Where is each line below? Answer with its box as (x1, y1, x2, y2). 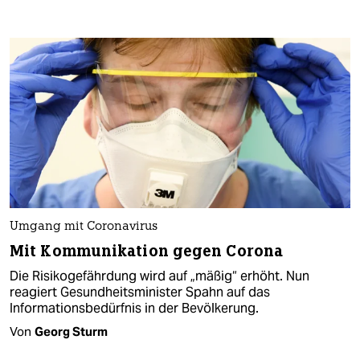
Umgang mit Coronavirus (10, 220, 157, 233)
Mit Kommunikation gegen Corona (10, 240, 283, 261)
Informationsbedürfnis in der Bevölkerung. (10, 299, 259, 317)
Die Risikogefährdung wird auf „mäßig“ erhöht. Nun (10, 267, 309, 284)
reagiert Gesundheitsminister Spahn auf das (10, 283, 270, 301)
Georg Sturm (35, 323, 108, 339)
